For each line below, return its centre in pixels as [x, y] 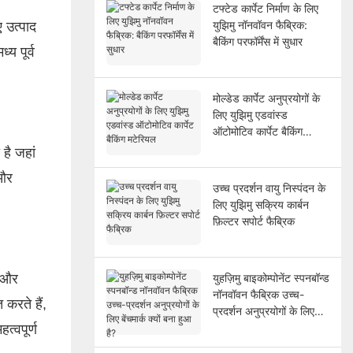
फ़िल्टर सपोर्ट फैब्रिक [253, 221]
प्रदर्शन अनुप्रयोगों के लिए [263, 310]
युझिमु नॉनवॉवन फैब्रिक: [260, 24]
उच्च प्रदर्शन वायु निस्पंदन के [269, 188]
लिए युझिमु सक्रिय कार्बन [260, 204]
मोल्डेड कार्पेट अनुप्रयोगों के [266, 98]
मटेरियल [229, 147]
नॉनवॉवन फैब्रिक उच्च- [258, 294]
